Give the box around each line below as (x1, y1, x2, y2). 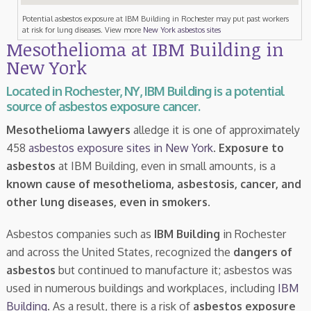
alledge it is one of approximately (130, 122, 300, 137)
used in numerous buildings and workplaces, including (6, 280, 278, 295)
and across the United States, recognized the (6, 244, 233, 259)
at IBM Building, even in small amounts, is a (55, 158, 276, 173)
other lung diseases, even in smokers (6, 194, 208, 209)
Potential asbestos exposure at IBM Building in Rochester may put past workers (22, 13, 289, 24)
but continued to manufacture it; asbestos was (55, 262, 292, 277)
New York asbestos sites (142, 24, 221, 35)
